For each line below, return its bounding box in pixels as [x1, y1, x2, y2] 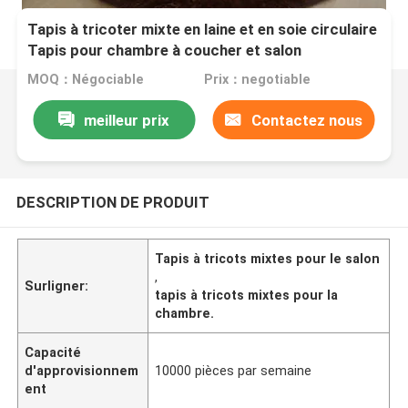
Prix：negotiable [203, 72, 311, 87]
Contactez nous [250, 110, 362, 129]
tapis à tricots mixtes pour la [155, 287, 339, 302]
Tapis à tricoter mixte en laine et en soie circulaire [27, 20, 378, 39]
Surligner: [25, 278, 89, 293]
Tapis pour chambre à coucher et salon [27, 41, 302, 60]
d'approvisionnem [25, 362, 139, 378]
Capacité [25, 344, 82, 360]
